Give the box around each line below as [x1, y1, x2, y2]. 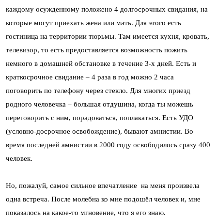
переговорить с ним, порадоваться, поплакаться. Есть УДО [6, 114, 193, 122]
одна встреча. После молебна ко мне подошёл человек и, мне [6, 195, 201, 203]
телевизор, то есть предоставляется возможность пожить [6, 46, 187, 54]
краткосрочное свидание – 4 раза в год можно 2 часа [6, 73, 174, 81]
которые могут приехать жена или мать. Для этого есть [6, 19, 181, 27]
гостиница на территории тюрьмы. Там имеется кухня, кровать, [6, 32, 209, 40]
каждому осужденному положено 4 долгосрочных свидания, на [6, 5, 208, 13]
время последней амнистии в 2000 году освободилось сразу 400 [6, 141, 210, 149]
